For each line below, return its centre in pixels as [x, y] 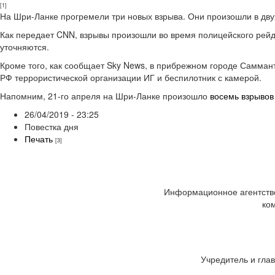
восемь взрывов [242, 96]
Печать [39, 139]
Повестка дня [52, 127]
